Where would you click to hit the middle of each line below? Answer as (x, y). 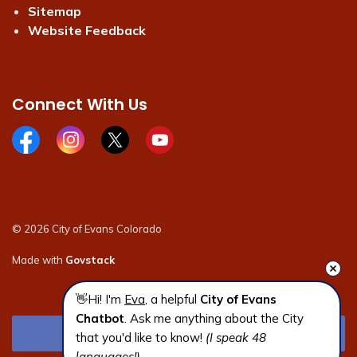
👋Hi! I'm (100, 299)
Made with (39, 260)
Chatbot (100, 318)
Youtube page (188, 153)
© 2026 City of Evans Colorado (87, 229)
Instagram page (106, 153)
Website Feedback (87, 30)
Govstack (90, 260)
